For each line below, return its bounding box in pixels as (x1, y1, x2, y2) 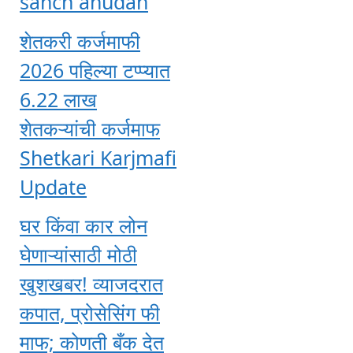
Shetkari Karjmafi (20, 143, 176, 171)
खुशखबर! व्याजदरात (20, 270, 163, 298)
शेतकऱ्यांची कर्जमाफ (20, 114, 160, 142)
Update (20, 173, 87, 200)
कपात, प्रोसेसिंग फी (20, 299, 160, 327)
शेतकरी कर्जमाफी (20, 27, 140, 54)
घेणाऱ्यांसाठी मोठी (20, 241, 137, 269)
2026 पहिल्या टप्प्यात (20, 56, 170, 84)
